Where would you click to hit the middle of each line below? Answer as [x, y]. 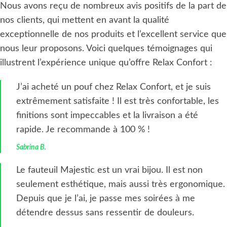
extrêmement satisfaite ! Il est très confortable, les [118, 101]
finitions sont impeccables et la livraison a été [107, 115]
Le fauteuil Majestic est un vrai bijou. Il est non [109, 170]
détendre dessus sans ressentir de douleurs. [105, 213]
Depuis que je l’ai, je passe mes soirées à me [106, 198]
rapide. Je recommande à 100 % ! [83, 129]
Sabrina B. [31, 147]
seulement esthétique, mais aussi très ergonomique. [121, 184]
